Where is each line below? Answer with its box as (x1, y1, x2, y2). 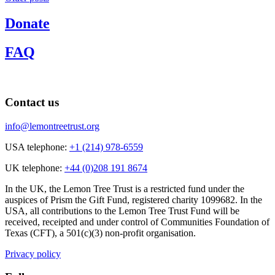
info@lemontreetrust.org (5, 120, 99, 131)
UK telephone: (5, 162, 64, 173)
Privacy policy (5, 248, 61, 259)
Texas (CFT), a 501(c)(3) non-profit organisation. (5, 227, 196, 238)
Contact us (5, 95, 59, 109)
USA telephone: (5, 141, 69, 152)
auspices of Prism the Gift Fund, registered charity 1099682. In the (5, 194, 262, 205)
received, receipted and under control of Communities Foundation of (5, 216, 269, 227)
